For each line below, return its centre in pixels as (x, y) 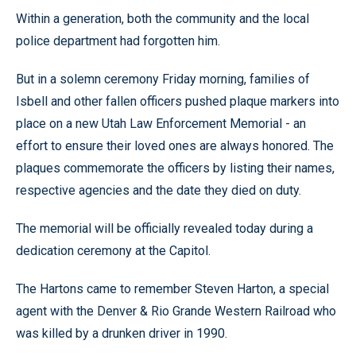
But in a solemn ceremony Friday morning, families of (163, 79)
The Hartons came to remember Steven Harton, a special (172, 289)
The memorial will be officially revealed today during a (164, 228)
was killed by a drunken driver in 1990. (122, 333)
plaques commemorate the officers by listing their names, (175, 168)
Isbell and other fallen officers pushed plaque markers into (178, 101)
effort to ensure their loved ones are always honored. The (175, 146)
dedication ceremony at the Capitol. (113, 251)
